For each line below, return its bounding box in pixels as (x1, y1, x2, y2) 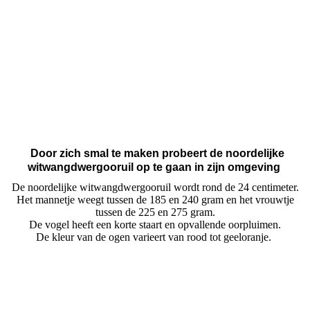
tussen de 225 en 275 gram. (95, 206, 215, 218)
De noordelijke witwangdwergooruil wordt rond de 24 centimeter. (11, 181, 299, 193)
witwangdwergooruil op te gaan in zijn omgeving (27, 161, 280, 173)
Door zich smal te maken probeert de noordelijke (30, 147, 284, 159)
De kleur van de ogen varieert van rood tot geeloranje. (36, 230, 274, 243)
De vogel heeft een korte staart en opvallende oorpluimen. (29, 218, 281, 230)
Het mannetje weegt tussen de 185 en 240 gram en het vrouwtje (16, 193, 294, 206)
